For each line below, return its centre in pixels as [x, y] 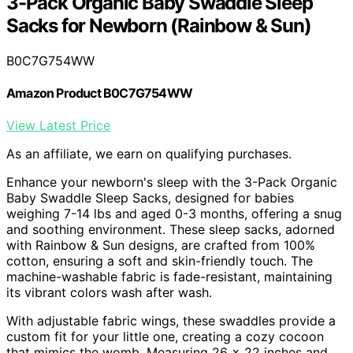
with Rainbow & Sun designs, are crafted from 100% [161, 245]
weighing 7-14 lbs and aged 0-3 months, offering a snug [174, 214]
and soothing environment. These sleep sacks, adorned [171, 230]
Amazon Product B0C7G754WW [99, 93]
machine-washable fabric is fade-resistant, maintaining [169, 277]
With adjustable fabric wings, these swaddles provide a [171, 321]
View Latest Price [58, 126]
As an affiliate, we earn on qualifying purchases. [149, 154]
